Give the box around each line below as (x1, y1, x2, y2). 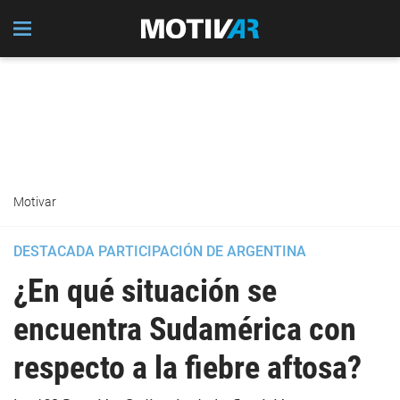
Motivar (13, 195, 56, 209)
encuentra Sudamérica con (13, 311, 356, 348)
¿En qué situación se (13, 272, 277, 310)
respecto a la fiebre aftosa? (13, 349, 362, 387)
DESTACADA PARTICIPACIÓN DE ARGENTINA (13, 243, 306, 260)
